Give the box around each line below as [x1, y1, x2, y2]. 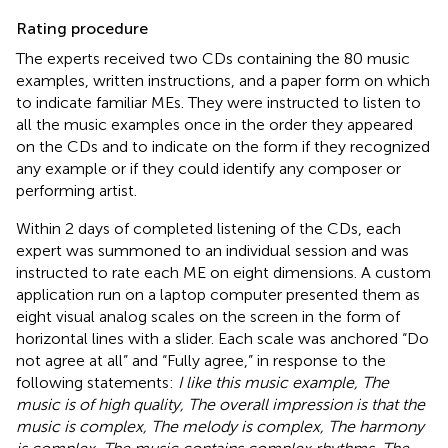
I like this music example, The [178, 372, 389, 392]
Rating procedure [16, 18, 148, 38]
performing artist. [16, 180, 137, 200]
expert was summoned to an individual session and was [16, 240, 409, 260]
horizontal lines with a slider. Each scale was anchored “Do [16, 328, 429, 348]
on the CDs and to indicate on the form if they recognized [16, 136, 430, 156]
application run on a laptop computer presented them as [16, 284, 420, 304]
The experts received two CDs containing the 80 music [16, 48, 410, 68]
